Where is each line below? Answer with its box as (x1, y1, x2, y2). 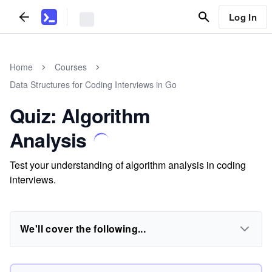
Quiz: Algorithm (10, 101, 149, 129)
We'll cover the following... (20, 222, 146, 236)
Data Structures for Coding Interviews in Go (10, 78, 177, 90)
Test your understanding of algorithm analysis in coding (10, 158, 246, 172)
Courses (55, 61, 87, 73)
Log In (228, 10, 257, 24)
